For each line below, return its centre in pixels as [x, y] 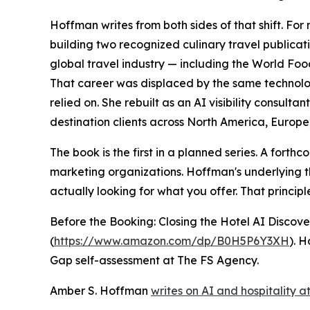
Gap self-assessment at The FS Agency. [154, 261]
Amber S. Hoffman [100, 291]
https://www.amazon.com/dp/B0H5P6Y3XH [172, 241]
